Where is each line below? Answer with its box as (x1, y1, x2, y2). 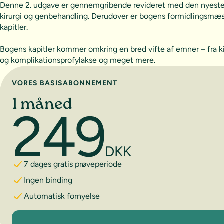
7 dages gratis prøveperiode (24, 159, 122, 169)
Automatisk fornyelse (24, 191, 100, 201)
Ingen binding (24, 175, 72, 185)
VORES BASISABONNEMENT (12, 78, 117, 87)
